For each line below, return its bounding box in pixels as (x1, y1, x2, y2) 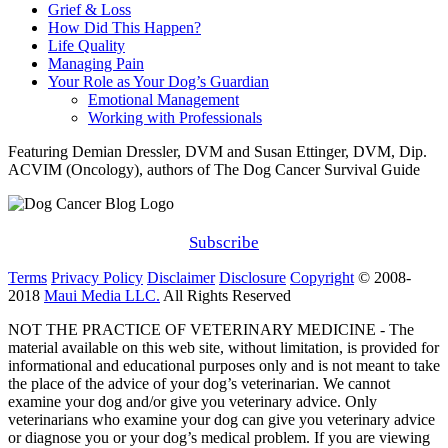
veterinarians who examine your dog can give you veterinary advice (8, 411, 435, 429)
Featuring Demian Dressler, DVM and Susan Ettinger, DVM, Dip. (8, 143, 427, 161)
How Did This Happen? (48, 19, 201, 37)
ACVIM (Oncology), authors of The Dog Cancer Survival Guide (8, 161, 420, 179)
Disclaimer (147, 269, 215, 287)
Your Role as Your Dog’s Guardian (48, 73, 269, 91)
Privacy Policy (51, 269, 143, 287)
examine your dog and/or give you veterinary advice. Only (8, 393, 377, 411)
